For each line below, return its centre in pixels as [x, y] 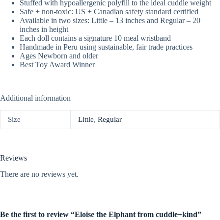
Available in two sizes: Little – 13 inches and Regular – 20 [110, 20]
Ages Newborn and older [59, 55]
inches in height [44, 29]
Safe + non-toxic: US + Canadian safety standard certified [109, 11]
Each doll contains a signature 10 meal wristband [95, 38]
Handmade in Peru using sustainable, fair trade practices [106, 47]
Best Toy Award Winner [57, 64]
